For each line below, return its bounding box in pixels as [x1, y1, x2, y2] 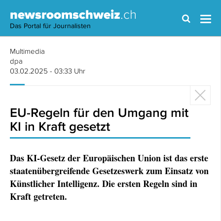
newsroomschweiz [10, 7, 120, 21]
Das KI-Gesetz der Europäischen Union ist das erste [10, 151, 208, 164]
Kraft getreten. [10, 190, 67, 203]
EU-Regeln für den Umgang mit [10, 105, 188, 119]
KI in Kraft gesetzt [10, 119, 110, 133]
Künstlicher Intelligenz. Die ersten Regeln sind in [10, 177, 197, 190]
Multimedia [10, 47, 45, 55]
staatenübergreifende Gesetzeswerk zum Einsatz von [10, 164, 209, 177]
